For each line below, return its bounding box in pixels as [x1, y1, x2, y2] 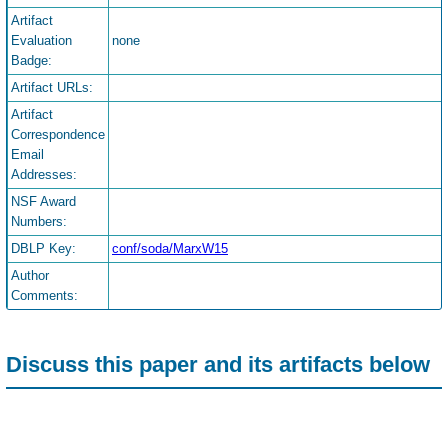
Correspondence [11, 127, 105, 143]
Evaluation [11, 33, 72, 49]
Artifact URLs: [11, 80, 93, 96]
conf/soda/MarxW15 [112, 241, 228, 257]
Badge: [11, 53, 52, 69]
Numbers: [11, 214, 67, 230]
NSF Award [11, 194, 76, 210]
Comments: [11, 288, 78, 304]
